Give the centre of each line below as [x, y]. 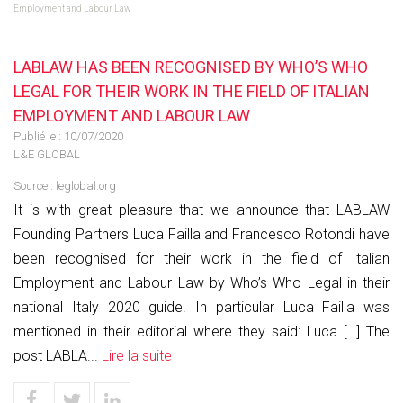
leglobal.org [86, 186]
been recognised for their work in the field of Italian [201, 259]
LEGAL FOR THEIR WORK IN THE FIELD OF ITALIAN [192, 91]
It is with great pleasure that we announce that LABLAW [201, 210]
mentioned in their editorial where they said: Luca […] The [201, 331]
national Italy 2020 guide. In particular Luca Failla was [201, 307]
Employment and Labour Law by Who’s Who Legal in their [201, 283]
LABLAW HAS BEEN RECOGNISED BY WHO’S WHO [191, 67]
